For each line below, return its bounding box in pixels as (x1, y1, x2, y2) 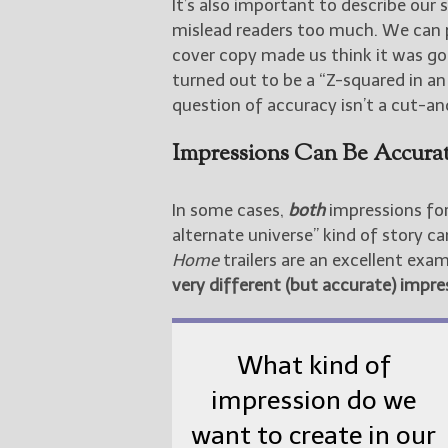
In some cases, (172, 199, 288, 220)
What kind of (236, 350, 391, 382)
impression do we (211, 385, 417, 417)
